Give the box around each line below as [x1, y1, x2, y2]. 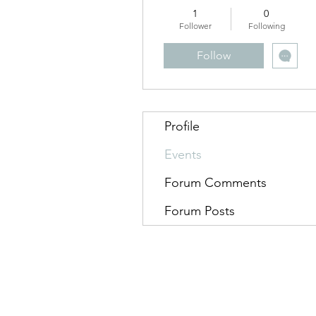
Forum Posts [164, 203, 235, 219]
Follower [178, 20, 212, 31]
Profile [164, 119, 200, 134]
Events [164, 147, 202, 162]
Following [248, 20, 285, 31]
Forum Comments [164, 175, 267, 190]
